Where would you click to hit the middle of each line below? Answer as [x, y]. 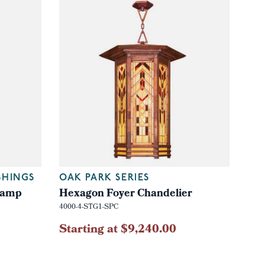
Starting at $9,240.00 [117, 230]
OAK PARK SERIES [104, 178]
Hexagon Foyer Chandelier [125, 194]
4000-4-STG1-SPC [88, 207]
